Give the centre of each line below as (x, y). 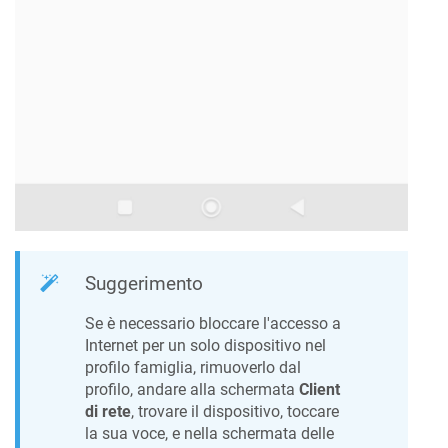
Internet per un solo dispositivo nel (205, 346)
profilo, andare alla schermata (192, 390)
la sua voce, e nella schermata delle (209, 434)
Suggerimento (144, 284)
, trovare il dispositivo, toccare (235, 412)
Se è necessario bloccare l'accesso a (213, 324)
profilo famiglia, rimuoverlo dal (193, 368)
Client (319, 390)
